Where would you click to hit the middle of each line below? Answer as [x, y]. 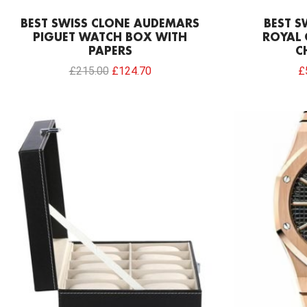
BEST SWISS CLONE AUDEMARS [110, 25]
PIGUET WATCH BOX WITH [110, 38]
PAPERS [110, 52]
